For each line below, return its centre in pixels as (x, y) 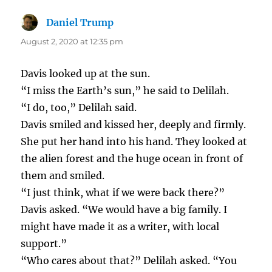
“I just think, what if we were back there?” (123, 193)
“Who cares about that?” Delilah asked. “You (129, 261)
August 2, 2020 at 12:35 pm (72, 42)
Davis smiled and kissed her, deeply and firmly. (134, 125)
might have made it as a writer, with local (120, 227)
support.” (44, 244)
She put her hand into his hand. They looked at (134, 142)
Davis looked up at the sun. (86, 74)
